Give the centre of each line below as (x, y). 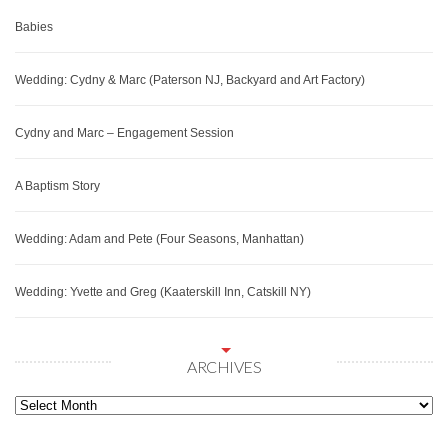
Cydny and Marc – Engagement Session (124, 132)
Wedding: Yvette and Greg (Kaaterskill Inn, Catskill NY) (163, 291)
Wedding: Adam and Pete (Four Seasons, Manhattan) (159, 238)
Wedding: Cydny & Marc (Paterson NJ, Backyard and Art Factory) (190, 79)
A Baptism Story (57, 185)
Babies (34, 26)
